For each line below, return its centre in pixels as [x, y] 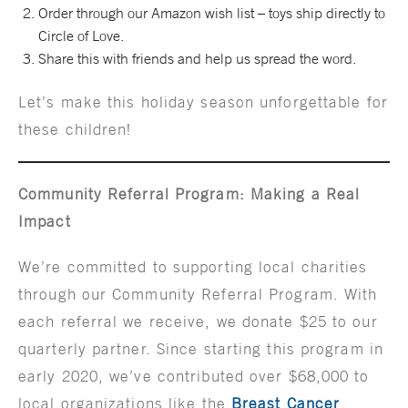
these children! [75, 129]
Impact [45, 221]
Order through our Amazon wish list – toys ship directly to [212, 12]
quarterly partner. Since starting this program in [201, 348]
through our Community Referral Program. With [198, 294]
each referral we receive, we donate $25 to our [198, 321]
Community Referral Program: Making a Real [189, 194]
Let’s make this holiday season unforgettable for [203, 102]
